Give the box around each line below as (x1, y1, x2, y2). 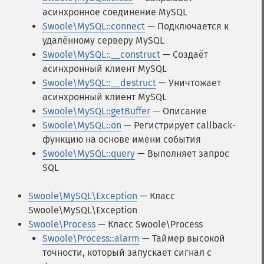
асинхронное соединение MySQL (42, 6, 187, 18)
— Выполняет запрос (135, 148, 229, 159)
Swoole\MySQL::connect (42, 21, 145, 32)
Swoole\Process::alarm (42, 233, 140, 244)
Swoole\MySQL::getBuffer (42, 105, 150, 117)
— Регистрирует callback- (121, 120, 236, 131)
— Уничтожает (156, 77, 221, 88)
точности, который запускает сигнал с (42, 247, 212, 258)
